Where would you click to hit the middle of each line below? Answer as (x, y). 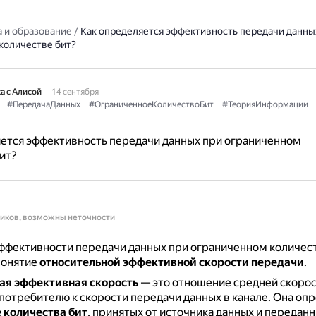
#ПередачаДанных (43, 104)
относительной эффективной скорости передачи (171, 262)
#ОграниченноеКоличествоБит (151, 104)
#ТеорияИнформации (265, 104)
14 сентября (75, 92)
